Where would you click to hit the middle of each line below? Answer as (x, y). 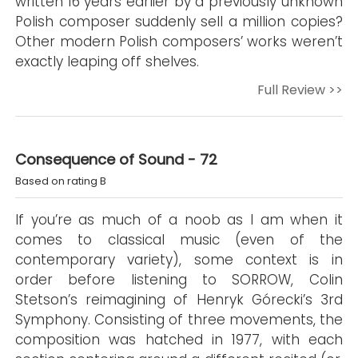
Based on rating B (61, 181)
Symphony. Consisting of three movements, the (179, 319)
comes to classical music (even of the (179, 239)
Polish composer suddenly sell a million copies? (179, 21)
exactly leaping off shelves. (107, 61)
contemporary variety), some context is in (179, 259)
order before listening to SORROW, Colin (179, 279)
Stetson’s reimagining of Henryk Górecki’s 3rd (179, 299)
